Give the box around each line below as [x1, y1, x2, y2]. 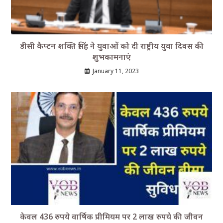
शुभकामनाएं [92, 51, 131, 62]
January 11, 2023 [92, 66, 139, 75]
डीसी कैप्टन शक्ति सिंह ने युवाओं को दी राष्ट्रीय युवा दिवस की [19, 40, 204, 51]
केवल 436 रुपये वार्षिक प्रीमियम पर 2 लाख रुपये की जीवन [20, 211, 203, 222]
